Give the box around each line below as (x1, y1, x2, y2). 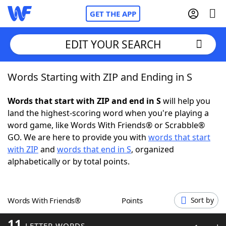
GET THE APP (90, 9, 136, 19)
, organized (131, 144, 174, 155)
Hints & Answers (105, 181, 168, 192)
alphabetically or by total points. (8, 156, 130, 167)
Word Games (28, 209, 80, 220)
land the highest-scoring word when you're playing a (8, 107, 209, 119)
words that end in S (57, 144, 131, 155)
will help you (161, 95, 210, 106)
